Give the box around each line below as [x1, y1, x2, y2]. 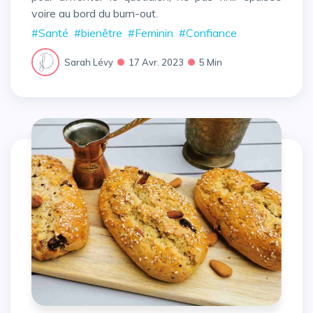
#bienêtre [74, 26, 122, 41]
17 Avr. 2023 [129, 56, 184, 68]
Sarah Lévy [64, 56, 113, 68]
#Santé [31, 26, 68, 41]
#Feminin [128, 26, 173, 41]
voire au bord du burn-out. [31, 6, 158, 20]
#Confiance [179, 26, 237, 41]
